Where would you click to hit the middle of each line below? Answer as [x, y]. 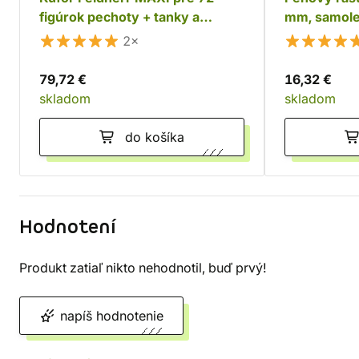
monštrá [66, 36]
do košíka [155, 137]
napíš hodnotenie [112, 316]
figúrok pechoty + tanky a [119, 17]
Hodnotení [68, 228]
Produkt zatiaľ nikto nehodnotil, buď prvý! [143, 268]
